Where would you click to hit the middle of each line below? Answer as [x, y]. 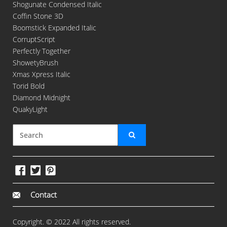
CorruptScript [34, 39]
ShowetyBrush [35, 62]
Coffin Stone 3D [38, 16]
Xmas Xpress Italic [42, 74]
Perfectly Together [42, 51]
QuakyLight [30, 109]
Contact [44, 195]
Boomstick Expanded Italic [54, 27]
